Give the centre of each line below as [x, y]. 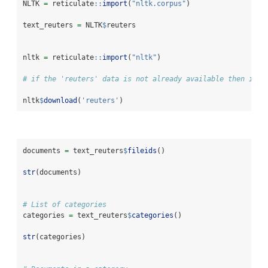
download [60, 100]
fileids [142, 150]
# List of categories [65, 204]
